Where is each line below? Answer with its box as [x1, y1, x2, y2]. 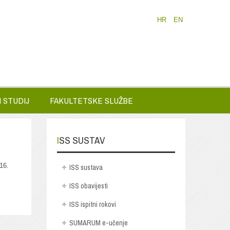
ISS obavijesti [69, 181, 108, 190]
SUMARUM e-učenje [69, 218, 128, 227]
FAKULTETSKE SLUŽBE [50, 94, 133, 106]
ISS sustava [69, 162, 103, 172]
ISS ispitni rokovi [69, 199, 116, 209]
